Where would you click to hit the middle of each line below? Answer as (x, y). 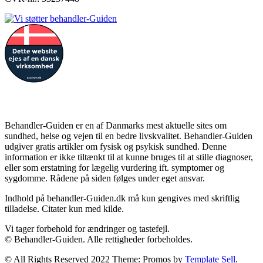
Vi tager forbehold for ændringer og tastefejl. (87, 228)
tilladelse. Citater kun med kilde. (64, 208)
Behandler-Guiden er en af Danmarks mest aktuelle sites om (116, 125)
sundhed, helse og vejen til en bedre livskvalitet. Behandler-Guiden (129, 136)
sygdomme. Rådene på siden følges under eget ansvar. (105, 178)
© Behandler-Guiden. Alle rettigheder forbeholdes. (99, 239)
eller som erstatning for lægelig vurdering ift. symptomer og (114, 167)
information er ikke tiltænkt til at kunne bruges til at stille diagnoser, (129, 157)
